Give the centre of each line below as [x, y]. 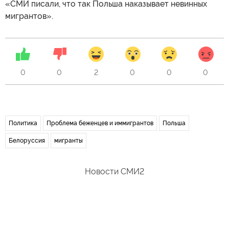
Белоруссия [27, 141]
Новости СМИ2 [114, 172]
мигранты [68, 141]
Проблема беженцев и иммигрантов [100, 123]
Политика [23, 123]
